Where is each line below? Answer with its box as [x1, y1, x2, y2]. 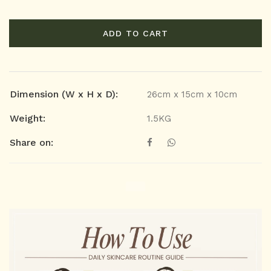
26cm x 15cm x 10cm [147, 89, 237, 100]
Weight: [10, 113, 45, 125]
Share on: [10, 137, 53, 149]
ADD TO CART [103, 28, 168, 39]
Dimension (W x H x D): [10, 88, 118, 100]
